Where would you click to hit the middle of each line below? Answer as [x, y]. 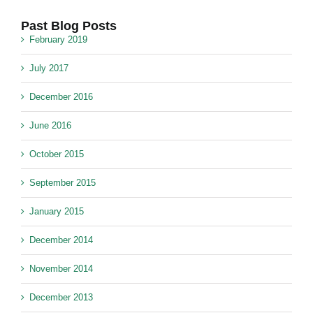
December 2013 [61, 298]
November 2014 [61, 269]
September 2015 [63, 183]
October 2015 [57, 154]
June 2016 [50, 126]
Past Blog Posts [69, 26]
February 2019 [58, 40]
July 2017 [49, 68]
